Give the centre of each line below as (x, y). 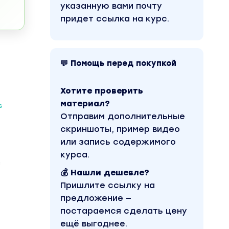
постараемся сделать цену (124, 211)
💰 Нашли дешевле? (105, 173)
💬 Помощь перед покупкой (118, 63)
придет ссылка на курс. (115, 19)
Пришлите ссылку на (108, 185)
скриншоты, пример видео (120, 129)
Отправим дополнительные (123, 116)
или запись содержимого (118, 142)
